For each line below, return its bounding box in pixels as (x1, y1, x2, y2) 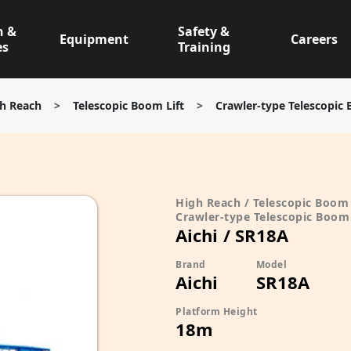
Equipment (59, 31, 128, 48)
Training (177, 38, 230, 56)
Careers (291, 31, 338, 48)
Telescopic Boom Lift (73, 98, 184, 113)
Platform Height (175, 305, 258, 318)
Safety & (178, 23, 230, 40)
